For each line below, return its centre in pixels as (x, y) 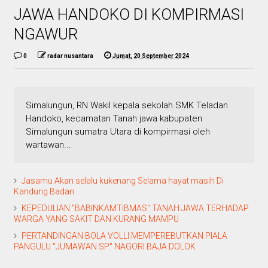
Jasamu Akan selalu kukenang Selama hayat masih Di (122, 180)
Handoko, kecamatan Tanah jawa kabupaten (114, 118)
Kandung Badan (44, 191)
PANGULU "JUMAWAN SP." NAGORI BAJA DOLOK (104, 246)
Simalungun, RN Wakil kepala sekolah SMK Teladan (127, 105)
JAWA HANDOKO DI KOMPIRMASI (129, 14)
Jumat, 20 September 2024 (150, 56)
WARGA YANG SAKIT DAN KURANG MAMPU (96, 219)
